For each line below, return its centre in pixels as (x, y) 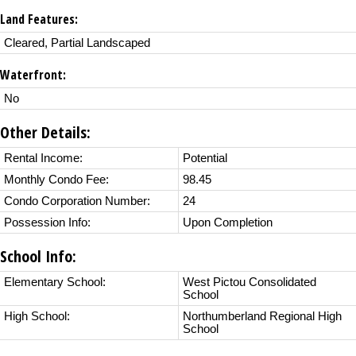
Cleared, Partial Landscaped (77, 43)
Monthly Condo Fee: (56, 180)
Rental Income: (43, 159)
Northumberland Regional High (262, 317)
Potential (205, 159)
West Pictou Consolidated (250, 282)
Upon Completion (228, 223)
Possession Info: (47, 223)
